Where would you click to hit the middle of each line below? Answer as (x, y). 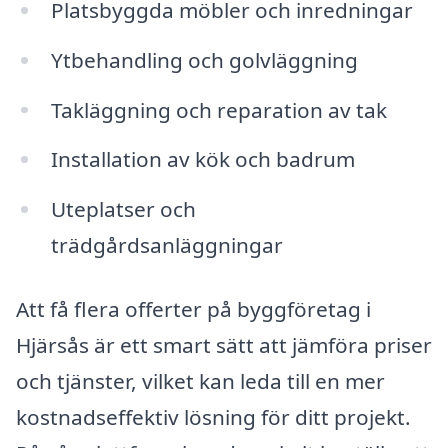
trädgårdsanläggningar (166, 245)
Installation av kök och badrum (202, 159)
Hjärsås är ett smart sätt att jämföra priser (224, 344)
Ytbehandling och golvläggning (204, 59)
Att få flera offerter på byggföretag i (193, 308)
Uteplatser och (123, 209)
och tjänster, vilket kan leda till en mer (200, 380)
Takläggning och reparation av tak (218, 109)
